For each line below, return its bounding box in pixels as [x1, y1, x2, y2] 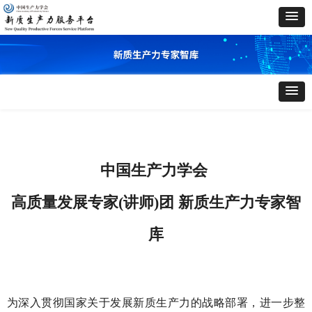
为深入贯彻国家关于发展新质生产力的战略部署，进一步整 [7, 297, 305, 309]
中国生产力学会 [100, 162, 212, 179]
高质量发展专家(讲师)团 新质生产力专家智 [11, 194, 301, 211]
